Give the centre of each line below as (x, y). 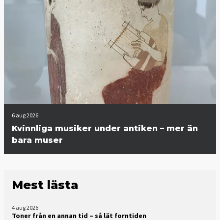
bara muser (37, 140)
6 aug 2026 (25, 115)
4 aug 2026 (25, 207)
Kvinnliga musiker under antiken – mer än (105, 128)
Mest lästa (45, 185)
